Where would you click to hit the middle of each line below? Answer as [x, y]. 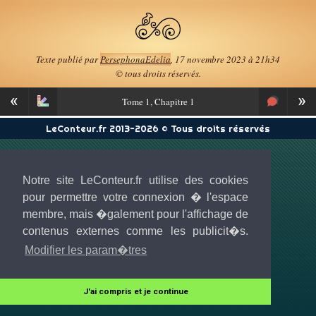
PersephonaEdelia [135, 59]
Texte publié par [68, 59]
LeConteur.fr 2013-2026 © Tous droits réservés [158, 128]
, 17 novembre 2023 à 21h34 [225, 59]
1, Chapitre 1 [169, 102]
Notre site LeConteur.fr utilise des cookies [135, 181]
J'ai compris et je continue [135, 292]
